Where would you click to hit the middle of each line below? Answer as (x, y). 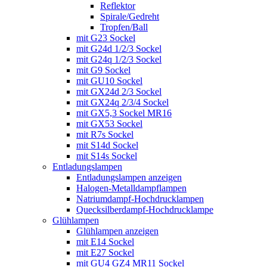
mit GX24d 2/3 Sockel (119, 91)
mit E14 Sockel (105, 241)
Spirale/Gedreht (130, 16)
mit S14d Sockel (107, 145)
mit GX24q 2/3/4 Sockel (122, 102)
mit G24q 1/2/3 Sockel (119, 59)
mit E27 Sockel (105, 252)
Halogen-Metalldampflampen (131, 188)
